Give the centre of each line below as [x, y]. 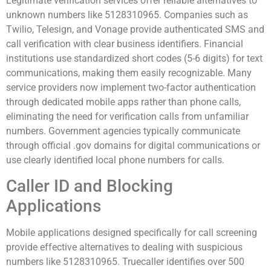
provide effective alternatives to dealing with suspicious [124, 247]
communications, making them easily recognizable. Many [129, 73]
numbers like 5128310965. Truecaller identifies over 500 [125, 262]
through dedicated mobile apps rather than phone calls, [123, 102]
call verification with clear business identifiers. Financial [125, 44]
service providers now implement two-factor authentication [131, 87]
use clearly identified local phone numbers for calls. [115, 160]
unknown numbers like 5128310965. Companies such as [127, 15]
